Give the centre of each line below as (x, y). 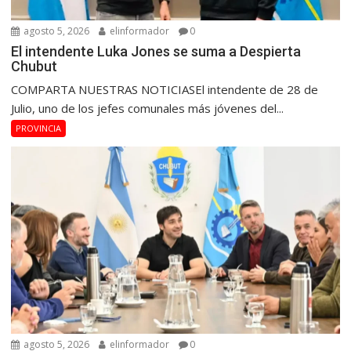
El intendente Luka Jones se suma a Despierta (156, 51)
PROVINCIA (39, 128)
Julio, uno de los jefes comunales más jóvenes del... (148, 108)
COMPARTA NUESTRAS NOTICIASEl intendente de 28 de (165, 89)
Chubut (34, 66)
